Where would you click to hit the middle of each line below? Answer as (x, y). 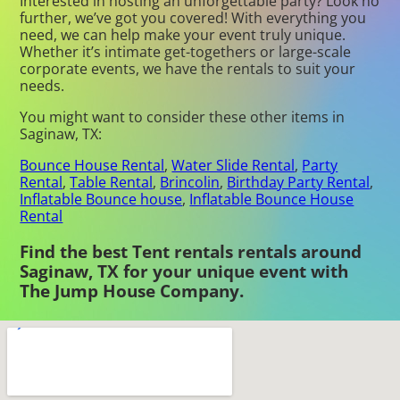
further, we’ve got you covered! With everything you (193, 18)
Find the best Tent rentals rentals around (191, 251)
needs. (42, 86)
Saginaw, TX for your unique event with (184, 271)
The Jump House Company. (132, 290)
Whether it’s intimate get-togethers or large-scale (186, 52)
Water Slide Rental (233, 166)
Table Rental (112, 183)
